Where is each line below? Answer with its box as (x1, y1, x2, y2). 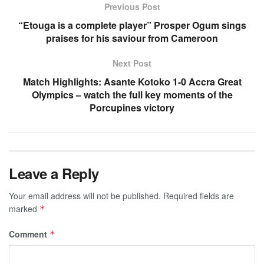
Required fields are (163, 189, 234, 202)
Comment (9, 227, 49, 240)
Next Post (113, 57, 151, 69)
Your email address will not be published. (9, 189, 161, 202)
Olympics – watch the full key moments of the (31, 87, 233, 101)
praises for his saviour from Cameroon (46, 31, 218, 45)
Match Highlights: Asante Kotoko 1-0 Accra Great (22, 74, 242, 88)
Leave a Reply (9, 163, 99, 183)
